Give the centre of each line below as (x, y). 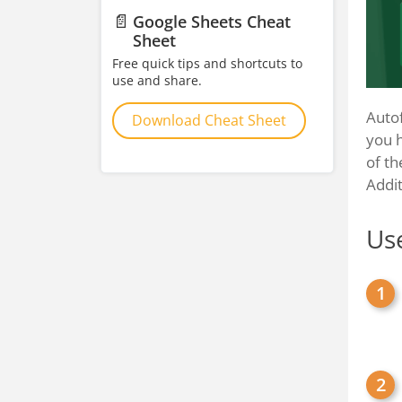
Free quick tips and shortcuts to (207, 63)
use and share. (157, 80)
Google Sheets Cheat (212, 22)
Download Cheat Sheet (209, 120)
